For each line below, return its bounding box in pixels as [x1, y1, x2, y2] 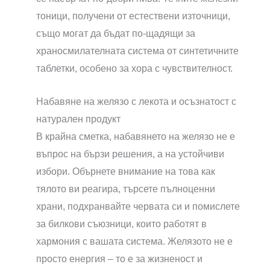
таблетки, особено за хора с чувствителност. [36, 63, 233, 74]
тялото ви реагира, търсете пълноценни [36, 183, 215, 194]
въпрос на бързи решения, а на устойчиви [36, 148, 224, 159]
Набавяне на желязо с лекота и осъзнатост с [36, 96, 236, 107]
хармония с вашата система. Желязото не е [36, 236, 233, 246]
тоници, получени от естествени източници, [36, 11, 230, 22]
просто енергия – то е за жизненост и [36, 253, 202, 264]
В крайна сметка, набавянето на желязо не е [36, 131, 235, 142]
